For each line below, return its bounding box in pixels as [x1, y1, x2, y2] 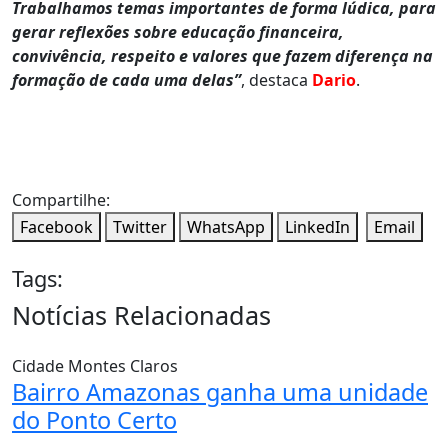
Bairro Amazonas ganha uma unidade [12, 375, 428, 408]
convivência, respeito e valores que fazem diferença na [12, 44, 433, 67]
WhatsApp [187, 215, 265, 238]
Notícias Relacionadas [12, 297, 271, 332]
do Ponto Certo [12, 403, 177, 436]
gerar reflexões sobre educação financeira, [12, 20, 344, 43]
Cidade [12, 354, 64, 377]
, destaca [241, 68, 312, 91]
